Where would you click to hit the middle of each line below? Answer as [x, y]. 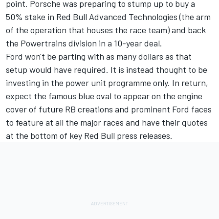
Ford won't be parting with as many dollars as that [99, 56]
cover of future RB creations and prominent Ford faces [109, 109]
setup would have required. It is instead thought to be [107, 69]
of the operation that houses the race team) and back [106, 30]
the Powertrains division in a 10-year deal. [84, 43]
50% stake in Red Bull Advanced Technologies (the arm [108, 16]
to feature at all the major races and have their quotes [107, 122]
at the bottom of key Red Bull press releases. [89, 135]
